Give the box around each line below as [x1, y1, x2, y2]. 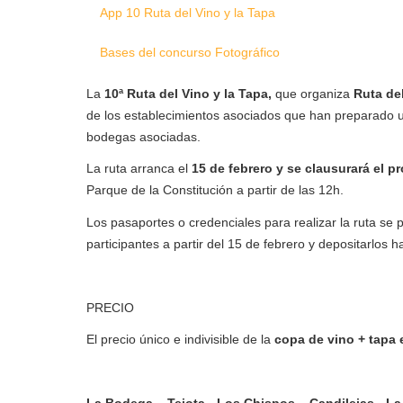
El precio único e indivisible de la [86, 332, 274, 347]
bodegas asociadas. [86, 129, 201, 144]
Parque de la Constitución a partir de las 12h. [86, 183, 344, 198]
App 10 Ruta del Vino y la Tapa [100, 5, 275, 21]
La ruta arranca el [86, 161, 192, 176]
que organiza [275, 85, 354, 101]
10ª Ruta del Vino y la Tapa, [104, 85, 275, 101]
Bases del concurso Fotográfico [100, 45, 280, 60]
